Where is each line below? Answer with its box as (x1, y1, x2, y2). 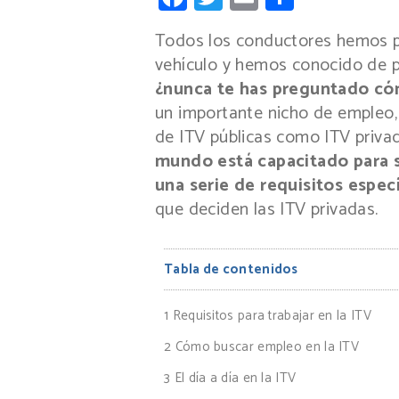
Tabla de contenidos (164, 257, 298, 281)
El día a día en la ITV (170, 366, 297, 389)
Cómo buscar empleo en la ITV (171, 335, 360, 358)
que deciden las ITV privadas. (155, 194, 379, 224)
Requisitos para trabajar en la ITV (168, 304, 371, 327)
